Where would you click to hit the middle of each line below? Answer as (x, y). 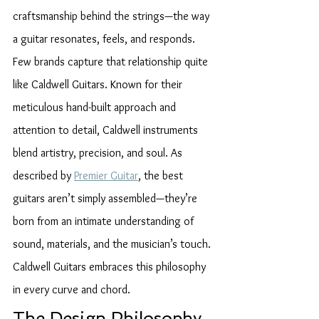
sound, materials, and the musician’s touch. (113, 244)
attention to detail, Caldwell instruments (107, 130)
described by (43, 176)
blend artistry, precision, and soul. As (99, 153)
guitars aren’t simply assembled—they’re (106, 198)
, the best (162, 176)
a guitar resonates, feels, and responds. (105, 39)
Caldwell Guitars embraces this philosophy (111, 267)
